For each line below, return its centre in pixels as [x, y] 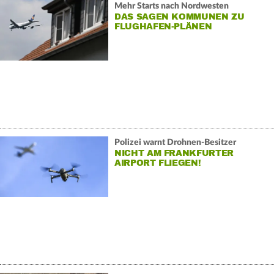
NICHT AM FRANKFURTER [174, 154]
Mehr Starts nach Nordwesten [171, 6]
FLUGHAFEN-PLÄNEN [163, 27]
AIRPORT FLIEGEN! [157, 163]
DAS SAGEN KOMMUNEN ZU [179, 17]
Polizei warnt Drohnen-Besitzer [175, 143]
